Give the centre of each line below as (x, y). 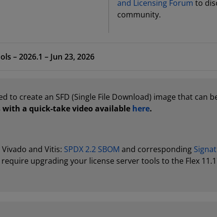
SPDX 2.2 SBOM (92, 149)
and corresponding (157, 149)
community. (139, 15)
